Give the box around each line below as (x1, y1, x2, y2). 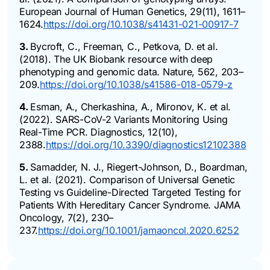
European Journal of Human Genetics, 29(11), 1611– (19, 5, 246, 17)
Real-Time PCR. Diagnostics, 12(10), (19, 125, 178, 138)
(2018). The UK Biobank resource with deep (19, 52, 213, 65)
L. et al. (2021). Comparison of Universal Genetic (19, 173, 236, 186)
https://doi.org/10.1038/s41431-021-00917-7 (43, 17, 239, 30)
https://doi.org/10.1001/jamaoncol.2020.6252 (38, 224, 239, 236)
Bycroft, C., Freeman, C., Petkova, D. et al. (30, 40, 218, 52)
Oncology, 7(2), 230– (19, 211, 114, 224)
